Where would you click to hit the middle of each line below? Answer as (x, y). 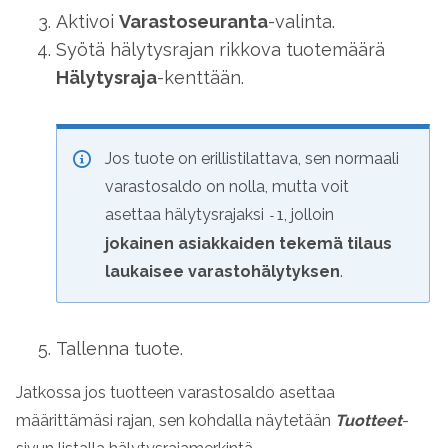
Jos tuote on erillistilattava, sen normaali (252, 159)
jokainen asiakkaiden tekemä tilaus (248, 244)
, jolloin (309, 215)
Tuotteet (368, 421)
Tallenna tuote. (119, 349)
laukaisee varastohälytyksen (222, 272)
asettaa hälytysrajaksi (186, 215)
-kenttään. (200, 78)
